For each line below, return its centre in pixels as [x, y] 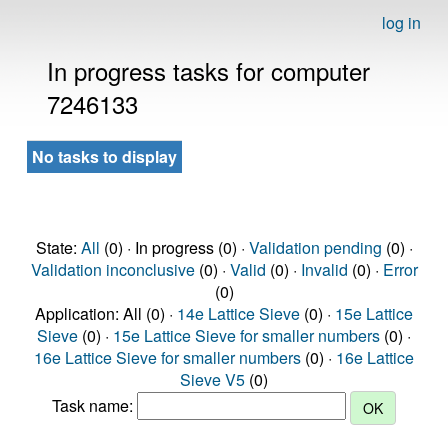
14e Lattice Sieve [238, 313]
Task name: [94, 406]
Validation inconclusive [112, 269]
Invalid [324, 269]
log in [401, 22]
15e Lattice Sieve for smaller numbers [246, 335]
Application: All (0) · [106, 313]
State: [58, 247]
